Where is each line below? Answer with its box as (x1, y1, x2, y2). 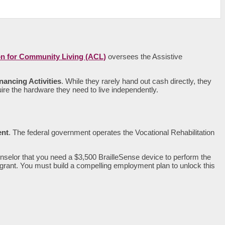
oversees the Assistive (106, 52, 182, 61)
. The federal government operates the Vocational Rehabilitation (9, 128, 214, 137)
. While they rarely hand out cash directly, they (61, 77, 211, 86)
